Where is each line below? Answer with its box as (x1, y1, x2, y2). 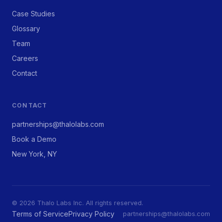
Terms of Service (12, 209, 68, 218)
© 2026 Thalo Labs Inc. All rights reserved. (12, 199, 143, 207)
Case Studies (12, 9, 55, 18)
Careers (12, 54, 38, 62)
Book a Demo (12, 134, 56, 143)
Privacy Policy (68, 209, 114, 218)
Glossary (12, 24, 40, 33)
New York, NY (12, 149, 57, 158)
